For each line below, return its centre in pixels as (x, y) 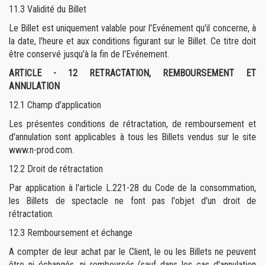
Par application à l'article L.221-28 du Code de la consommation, (132, 188)
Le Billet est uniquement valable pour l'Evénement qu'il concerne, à (132, 28)
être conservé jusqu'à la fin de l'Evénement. (89, 54)
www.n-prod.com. (41, 150)
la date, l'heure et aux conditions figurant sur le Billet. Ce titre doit (132, 41)
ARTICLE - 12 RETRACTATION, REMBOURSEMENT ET (132, 73)
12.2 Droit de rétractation (56, 169)
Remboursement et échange (80, 233)
